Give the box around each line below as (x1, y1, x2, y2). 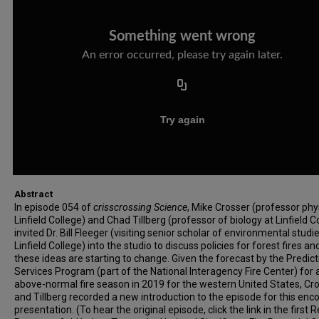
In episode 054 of (14, 202, 93, 213)
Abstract (14, 189, 53, 199)
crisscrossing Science (93, 202, 187, 213)
